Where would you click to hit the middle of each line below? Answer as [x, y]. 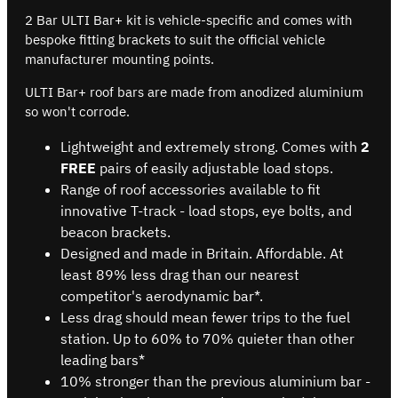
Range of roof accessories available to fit [191, 189]
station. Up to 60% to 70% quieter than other [207, 338]
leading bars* [103, 359]
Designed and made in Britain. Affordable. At [202, 253]
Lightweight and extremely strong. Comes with [211, 146]
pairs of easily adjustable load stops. [215, 167]
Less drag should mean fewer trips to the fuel [205, 317]
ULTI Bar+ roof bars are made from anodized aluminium [194, 92]
